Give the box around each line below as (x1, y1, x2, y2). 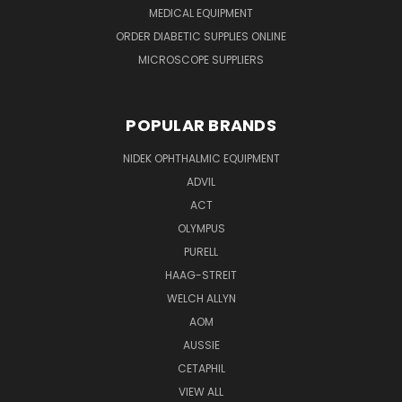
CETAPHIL (177, 360, 225, 376)
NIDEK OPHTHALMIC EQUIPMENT (122, 150, 280, 166)
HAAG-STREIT (165, 267, 237, 283)
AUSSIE (182, 336, 220, 353)
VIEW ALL (179, 383, 223, 399)
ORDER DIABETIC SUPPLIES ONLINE (116, 28, 286, 44)
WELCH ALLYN (166, 290, 236, 306)
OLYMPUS (177, 220, 225, 236)
